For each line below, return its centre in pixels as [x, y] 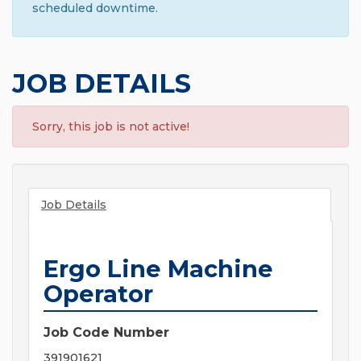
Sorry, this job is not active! [111, 127]
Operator [98, 294]
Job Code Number [106, 333]
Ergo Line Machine [158, 269]
